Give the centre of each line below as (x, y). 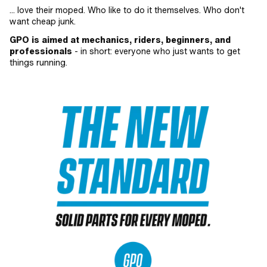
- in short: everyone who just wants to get (156, 51)
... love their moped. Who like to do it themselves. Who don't (127, 10)
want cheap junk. (43, 21)
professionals (41, 51)
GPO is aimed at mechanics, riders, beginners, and (120, 40)
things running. (38, 62)
